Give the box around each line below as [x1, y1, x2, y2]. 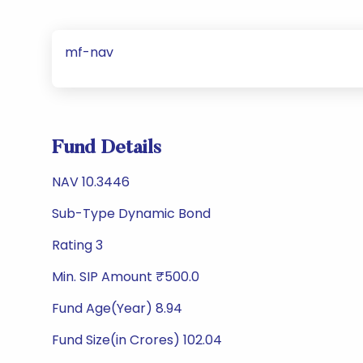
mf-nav [65, 43, 113, 62]
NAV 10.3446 [52, 173, 130, 191]
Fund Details [52, 139, 161, 158]
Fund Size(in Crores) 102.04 [52, 331, 222, 349]
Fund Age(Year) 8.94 [52, 299, 182, 318]
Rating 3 [52, 236, 103, 254]
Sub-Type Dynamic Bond [52, 204, 211, 223]
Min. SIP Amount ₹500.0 [52, 267, 199, 286]
